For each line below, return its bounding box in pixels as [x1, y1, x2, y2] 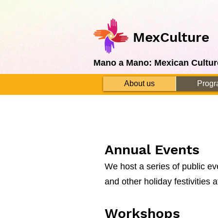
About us [124, 79, 155, 88]
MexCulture [133, 29, 209, 45]
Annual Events [105, 142, 200, 158]
